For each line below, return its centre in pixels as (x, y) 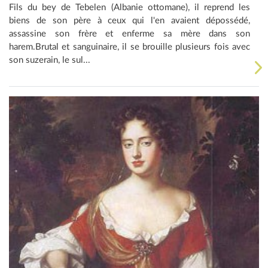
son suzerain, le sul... (50, 60)
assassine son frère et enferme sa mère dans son (130, 34)
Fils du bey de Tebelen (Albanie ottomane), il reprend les (130, 8)
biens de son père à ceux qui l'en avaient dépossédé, (130, 21)
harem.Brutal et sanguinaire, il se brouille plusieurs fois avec (130, 47)
